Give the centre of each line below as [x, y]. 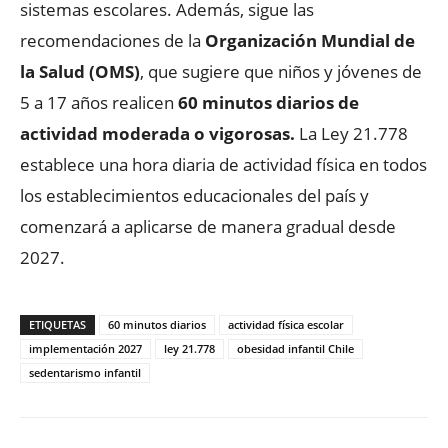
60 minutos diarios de [268, 102]
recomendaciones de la [112, 40]
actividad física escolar [286, 324]
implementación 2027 [85, 348]
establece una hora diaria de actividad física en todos [223, 164]
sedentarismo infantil [85, 372]
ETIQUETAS [57, 324]
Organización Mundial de [310, 40]
